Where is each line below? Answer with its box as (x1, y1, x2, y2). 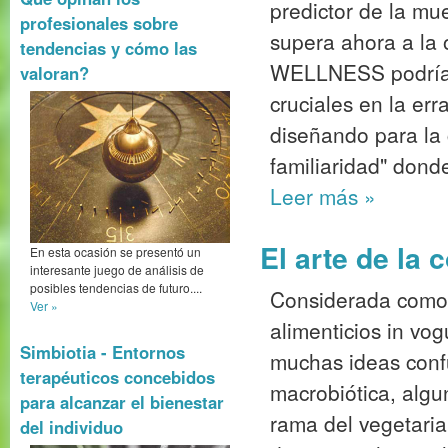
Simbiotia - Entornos (20, 340, 185, 365)
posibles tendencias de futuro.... (30, 279, 202, 297)
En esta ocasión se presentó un (30, 243, 201, 261)
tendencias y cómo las (20, 36, 197, 61)
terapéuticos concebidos (20, 365, 215, 390)
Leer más (270, 181, 364, 211)
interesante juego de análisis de (30, 261, 204, 279)
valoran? (20, 61, 89, 86)
